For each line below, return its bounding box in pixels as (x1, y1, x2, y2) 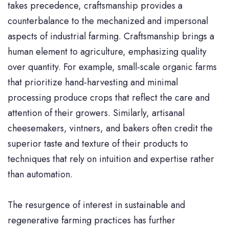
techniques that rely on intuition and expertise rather (8, 152, 214, 166)
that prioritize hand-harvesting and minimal (8, 75, 178, 89)
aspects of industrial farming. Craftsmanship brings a (8, 29, 214, 43)
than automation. (8, 167, 73, 181)
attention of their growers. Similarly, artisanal (8, 106, 185, 120)
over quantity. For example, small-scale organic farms (8, 60, 217, 74)
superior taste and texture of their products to (8, 136, 188, 150)
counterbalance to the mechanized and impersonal (8, 14, 208, 28)
